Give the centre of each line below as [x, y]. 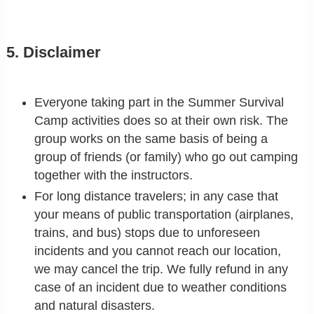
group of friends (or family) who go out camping [166, 157]
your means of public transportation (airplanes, [164, 215]
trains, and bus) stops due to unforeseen [148, 233]
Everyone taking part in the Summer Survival [159, 102]
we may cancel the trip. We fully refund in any [162, 269]
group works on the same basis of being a [151, 138]
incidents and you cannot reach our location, [158, 251]
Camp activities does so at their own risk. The [162, 120]
